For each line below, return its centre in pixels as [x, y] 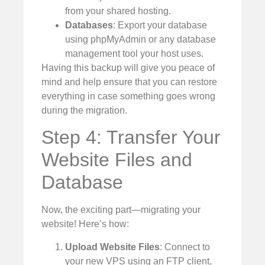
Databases [89, 25]
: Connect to [185, 247]
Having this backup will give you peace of [128, 68]
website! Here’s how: [85, 224]
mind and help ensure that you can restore [129, 82]
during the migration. [84, 111]
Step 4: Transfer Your [131, 138]
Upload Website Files [112, 247]
